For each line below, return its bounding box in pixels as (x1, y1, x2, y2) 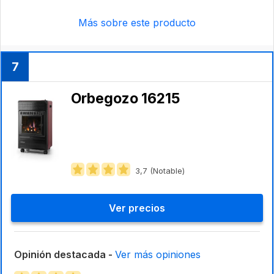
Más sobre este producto (78, 16, 196, 29)
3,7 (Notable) (135, 166, 185, 176)
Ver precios (109, 202, 165, 215)
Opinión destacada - (14, 248, 115, 261)
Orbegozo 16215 (71, 89, 180, 107)
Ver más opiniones (115, 248, 201, 261)
